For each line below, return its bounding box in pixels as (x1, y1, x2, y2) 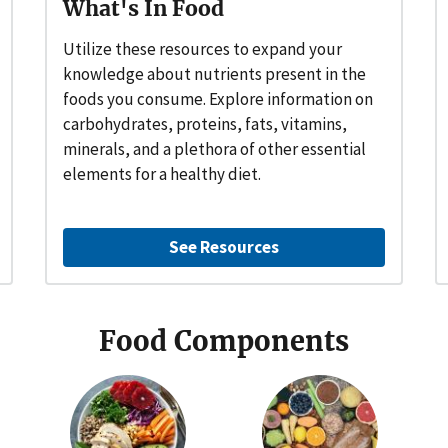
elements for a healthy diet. (63, 162, 262, 185)
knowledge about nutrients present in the (63, 62, 367, 85)
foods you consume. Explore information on (63, 87, 374, 110)
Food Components (99, 323, 349, 358)
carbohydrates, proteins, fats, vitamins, (63, 112, 348, 135)
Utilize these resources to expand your (63, 37, 343, 60)
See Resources (168, 235, 279, 258)
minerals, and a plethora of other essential (63, 137, 367, 160)
